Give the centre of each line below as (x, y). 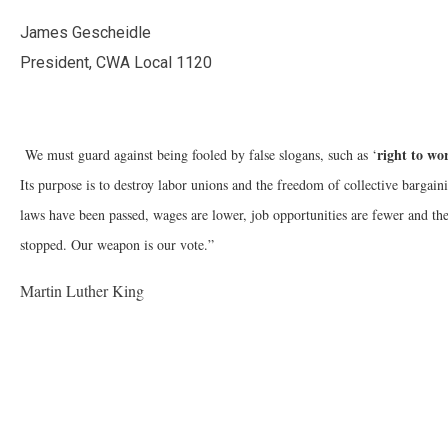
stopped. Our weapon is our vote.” (117, 244)
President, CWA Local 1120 (116, 62)
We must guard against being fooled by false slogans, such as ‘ (198, 154)
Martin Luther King (82, 290)
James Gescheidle (85, 32)
